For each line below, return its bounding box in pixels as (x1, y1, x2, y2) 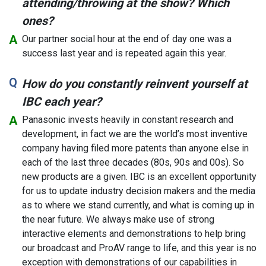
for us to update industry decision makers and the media (22, 185, 255, 197)
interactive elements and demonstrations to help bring (22, 227, 246, 239)
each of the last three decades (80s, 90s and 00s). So (22, 156, 244, 168)
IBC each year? (22, 94, 102, 109)
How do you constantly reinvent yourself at (22, 76, 248, 91)
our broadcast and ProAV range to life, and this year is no (22, 242, 256, 254)
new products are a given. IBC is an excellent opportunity (22, 170, 256, 182)
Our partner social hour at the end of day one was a (22, 33, 232, 45)
